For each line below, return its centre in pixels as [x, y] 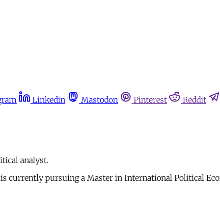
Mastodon [99, 100]
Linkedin [49, 100]
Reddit [194, 100]
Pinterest [150, 100]
